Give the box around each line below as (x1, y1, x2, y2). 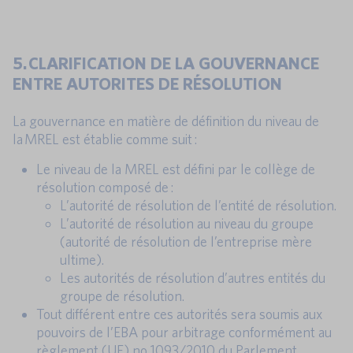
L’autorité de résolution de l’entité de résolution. (60, 197, 336, 214)
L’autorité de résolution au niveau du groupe (60, 215, 314, 232)
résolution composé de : (36, 179, 173, 196)
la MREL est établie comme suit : (13, 131, 197, 148)
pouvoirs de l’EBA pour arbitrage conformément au (36, 324, 332, 341)
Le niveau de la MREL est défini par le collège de (36, 161, 315, 178)
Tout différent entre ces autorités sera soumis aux (36, 306, 322, 323)
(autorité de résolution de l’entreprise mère (60, 233, 312, 251)
